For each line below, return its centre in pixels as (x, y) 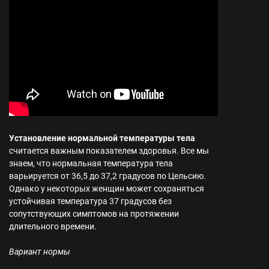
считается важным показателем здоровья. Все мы (109, 151)
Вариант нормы (40, 252)
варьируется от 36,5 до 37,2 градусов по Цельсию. (107, 176)
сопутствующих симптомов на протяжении (94, 214)
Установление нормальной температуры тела (102, 138)
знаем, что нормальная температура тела (91, 163)
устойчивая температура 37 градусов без (90, 201)
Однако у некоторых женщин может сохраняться (107, 189)
